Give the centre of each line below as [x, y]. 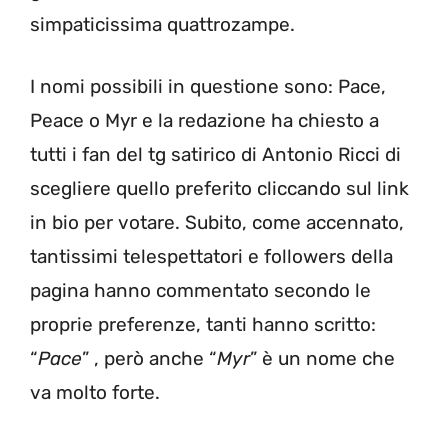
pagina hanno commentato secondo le [200, 291]
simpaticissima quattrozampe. [162, 24]
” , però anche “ [149, 359]
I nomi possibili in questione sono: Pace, [208, 87]
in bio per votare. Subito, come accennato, [217, 223]
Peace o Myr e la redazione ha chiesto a [204, 121]
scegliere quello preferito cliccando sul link [219, 189]
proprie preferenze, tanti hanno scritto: [203, 325]
